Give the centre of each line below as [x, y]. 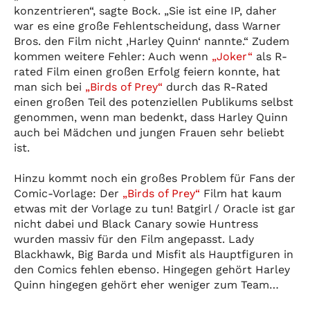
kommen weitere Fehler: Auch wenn [113, 56]
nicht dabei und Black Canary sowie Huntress [136, 224]
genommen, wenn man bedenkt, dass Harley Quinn [151, 117]
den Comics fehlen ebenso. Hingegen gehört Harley [152, 269]
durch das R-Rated [215, 86]
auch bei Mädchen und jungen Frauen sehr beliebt [149, 132]
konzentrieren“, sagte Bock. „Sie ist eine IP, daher [145, 10]
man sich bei [49, 86]
